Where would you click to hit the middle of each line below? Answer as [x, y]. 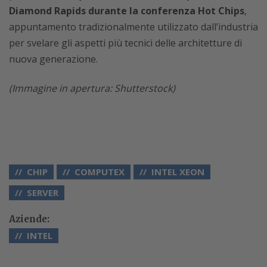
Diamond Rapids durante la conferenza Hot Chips [127, 11]
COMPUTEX [100, 172]
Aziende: [29, 219]
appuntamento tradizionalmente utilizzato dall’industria [133, 27]
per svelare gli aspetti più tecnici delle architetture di [125, 43]
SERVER [43, 193]
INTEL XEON [178, 172]
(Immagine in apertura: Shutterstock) [92, 89]
